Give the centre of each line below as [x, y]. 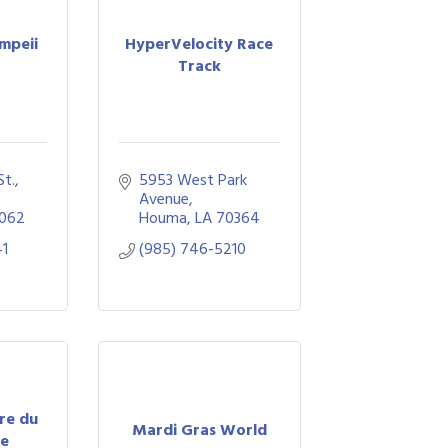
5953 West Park [192, 180]
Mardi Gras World [199, 429]
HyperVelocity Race [199, 43]
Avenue [163, 199]
